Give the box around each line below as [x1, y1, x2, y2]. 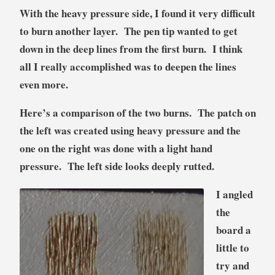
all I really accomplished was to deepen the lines [19, 58, 236, 74]
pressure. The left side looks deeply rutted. [19, 158, 214, 174]
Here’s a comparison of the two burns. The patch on [19, 104, 256, 120]
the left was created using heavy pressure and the [19, 122, 241, 138]
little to [215, 239, 249, 255]
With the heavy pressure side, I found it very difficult [19, 5, 255, 21]
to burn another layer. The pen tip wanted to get [19, 23, 238, 39]
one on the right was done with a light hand [19, 140, 212, 156]
